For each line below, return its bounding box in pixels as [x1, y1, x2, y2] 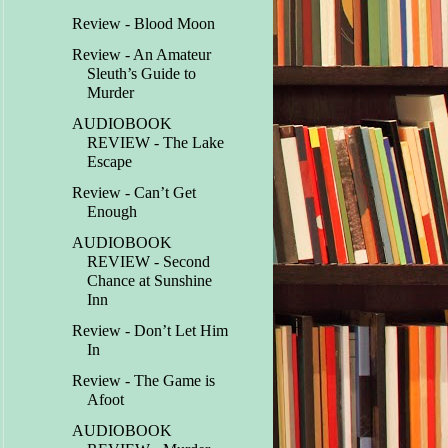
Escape [87, 153, 133, 171]
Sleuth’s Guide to [87, 65, 197, 83]
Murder [87, 84, 135, 102]
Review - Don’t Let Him [72, 322, 229, 340]
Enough [87, 203, 138, 221]
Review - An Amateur [72, 46, 212, 64]
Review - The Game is [72, 372, 216, 390]
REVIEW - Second [87, 253, 211, 271]
